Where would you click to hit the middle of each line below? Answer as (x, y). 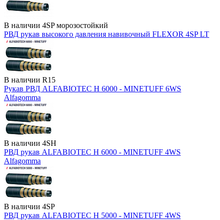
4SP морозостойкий (75, 25)
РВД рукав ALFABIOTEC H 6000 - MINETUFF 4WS (92, 152)
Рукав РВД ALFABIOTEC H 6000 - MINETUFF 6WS (93, 88)
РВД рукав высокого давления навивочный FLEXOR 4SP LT (107, 34)
